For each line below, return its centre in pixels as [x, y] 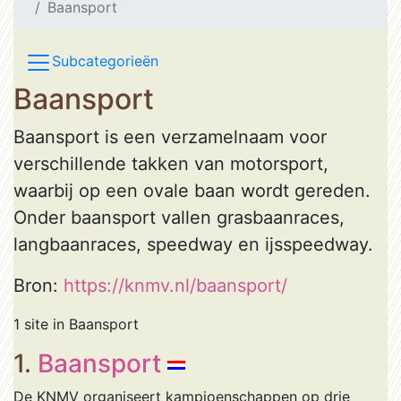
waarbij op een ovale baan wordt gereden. [192, 191]
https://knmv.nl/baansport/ [175, 286]
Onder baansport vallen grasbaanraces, [179, 218]
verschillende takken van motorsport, [171, 164]
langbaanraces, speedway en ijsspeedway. [193, 244]
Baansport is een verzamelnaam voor [170, 137]
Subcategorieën [105, 61]
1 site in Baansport [76, 324]
